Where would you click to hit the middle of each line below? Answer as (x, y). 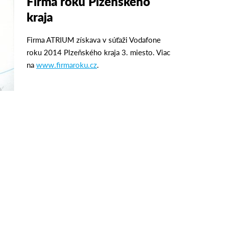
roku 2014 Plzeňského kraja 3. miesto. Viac (99, 52)
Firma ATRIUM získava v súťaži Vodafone (94, 39)
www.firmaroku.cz (67, 64)
